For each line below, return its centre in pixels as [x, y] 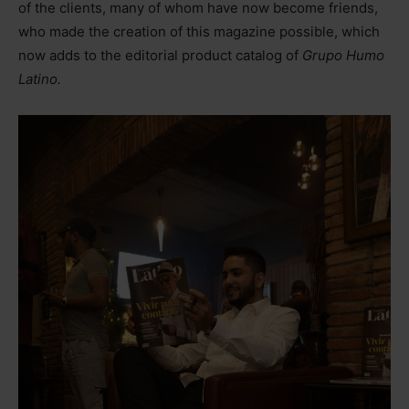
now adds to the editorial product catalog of [160, 55]
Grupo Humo [343, 55]
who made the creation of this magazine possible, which [199, 31]
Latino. [40, 79]
